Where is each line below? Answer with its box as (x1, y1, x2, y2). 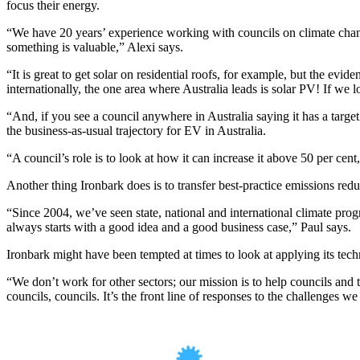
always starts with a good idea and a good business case (6, 220, 288, 235)
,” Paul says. (288, 220, 351, 235)
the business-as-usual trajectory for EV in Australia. (6, 124, 266, 138)
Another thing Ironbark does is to (6, 178, 178, 193)
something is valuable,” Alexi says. (6, 40, 183, 55)
